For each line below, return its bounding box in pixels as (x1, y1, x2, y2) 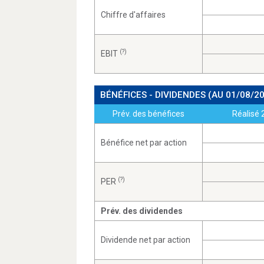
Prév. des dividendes (101, 206, 183, 216)
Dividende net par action (101, 235, 190, 245)
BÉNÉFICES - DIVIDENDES (100, 90, 208, 100)
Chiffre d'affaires (101, 10, 166, 19)
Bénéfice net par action (101, 138, 187, 147)
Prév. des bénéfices (112, 109, 184, 118)
